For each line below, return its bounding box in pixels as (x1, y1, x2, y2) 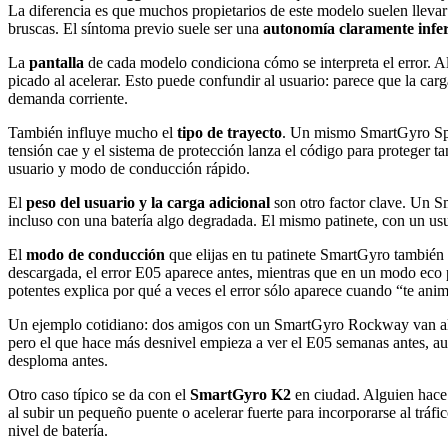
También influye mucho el (8, 124, 177, 142)
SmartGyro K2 (190, 386, 291, 404)
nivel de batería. (8, 422, 108, 440)
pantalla (29, 54, 84, 72)
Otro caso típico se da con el (8, 386, 190, 404)
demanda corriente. (8, 90, 128, 108)
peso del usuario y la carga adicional (26, 194, 270, 212)
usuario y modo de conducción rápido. (8, 160, 250, 178)
